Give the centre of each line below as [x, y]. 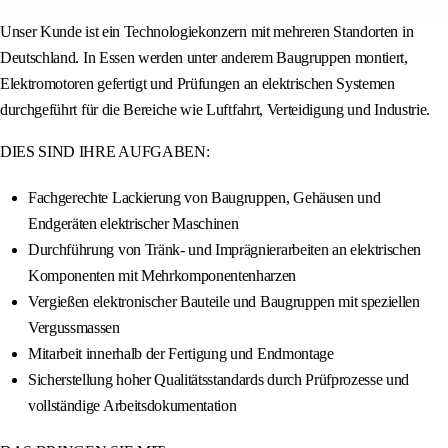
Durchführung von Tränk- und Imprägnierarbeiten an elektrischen [225, 250]
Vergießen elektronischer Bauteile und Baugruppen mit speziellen [224, 302]
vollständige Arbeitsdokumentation [132, 406]
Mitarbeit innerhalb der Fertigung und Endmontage [181, 354]
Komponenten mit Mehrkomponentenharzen [162, 276]
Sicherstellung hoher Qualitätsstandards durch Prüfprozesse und [219, 380]
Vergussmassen [74, 328]
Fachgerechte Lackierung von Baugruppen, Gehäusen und [204, 198]
